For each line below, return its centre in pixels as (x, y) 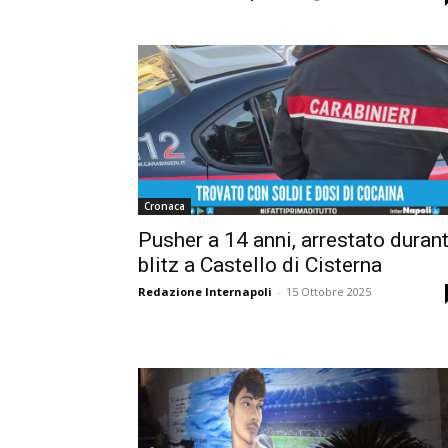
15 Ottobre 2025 (328, 291)
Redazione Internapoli (205, 291)
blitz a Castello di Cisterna (260, 264)
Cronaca (164, 205)
